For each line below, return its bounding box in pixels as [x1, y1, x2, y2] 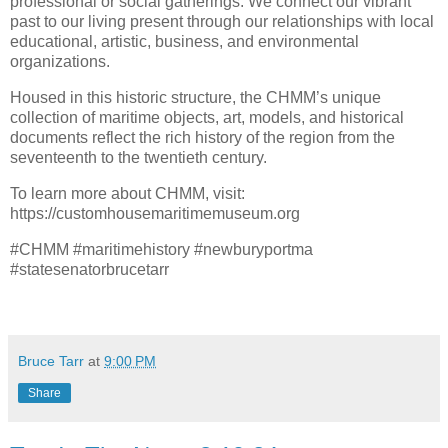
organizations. [10, 53, 110, 71]
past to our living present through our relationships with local [10, 13, 434, 31]
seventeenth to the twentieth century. [10, 149, 267, 166]
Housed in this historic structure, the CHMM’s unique [10, 89, 381, 106]
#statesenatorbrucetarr [10, 260, 169, 278]
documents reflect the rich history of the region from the [10, 129, 395, 146]
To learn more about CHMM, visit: [10, 184, 245, 202]
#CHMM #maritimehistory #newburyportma [10, 240, 313, 258]
